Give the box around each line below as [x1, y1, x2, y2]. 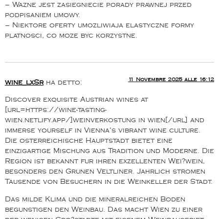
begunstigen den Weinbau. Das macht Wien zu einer [5, 206, 202, 212]
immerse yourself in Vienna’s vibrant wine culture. [5, 128, 200, 133]
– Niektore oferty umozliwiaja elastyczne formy [5, 22, 194, 28]
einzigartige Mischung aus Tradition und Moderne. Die [5, 148, 214, 154]
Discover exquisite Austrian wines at [5, 97, 148, 103]
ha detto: [46, 79, 82, 85]
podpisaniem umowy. [5, 12, 80, 18]
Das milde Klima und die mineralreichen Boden [5, 196, 185, 202]
